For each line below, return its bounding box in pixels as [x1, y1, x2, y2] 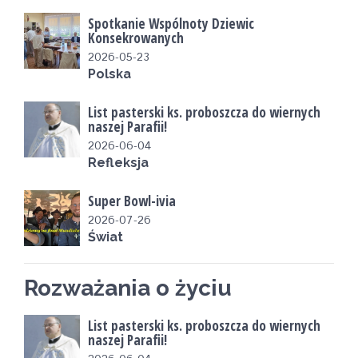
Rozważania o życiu [24, 275, 232, 301]
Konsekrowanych [88, 29, 184, 47]
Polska [88, 66, 131, 82]
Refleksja [88, 155, 149, 170]
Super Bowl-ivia [88, 192, 176, 210]
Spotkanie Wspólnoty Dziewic [88, 14, 254, 33]
